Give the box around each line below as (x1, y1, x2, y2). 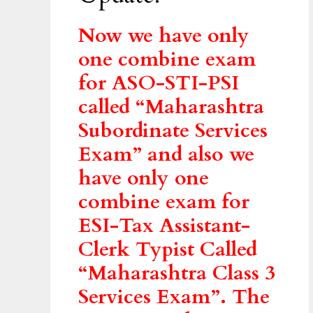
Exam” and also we (78, 140, 254, 169)
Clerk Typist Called (78, 235, 257, 264)
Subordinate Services (78, 117, 268, 145)
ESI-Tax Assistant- (78, 212, 250, 240)
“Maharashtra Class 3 (78, 259, 275, 288)
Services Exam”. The (78, 283, 270, 312)
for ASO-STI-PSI (78, 69, 239, 98)
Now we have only (78, 22, 249, 50)
